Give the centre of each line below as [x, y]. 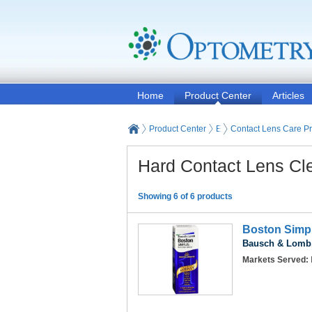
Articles [288, 95]
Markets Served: [276, 260]
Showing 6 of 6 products [185, 196]
